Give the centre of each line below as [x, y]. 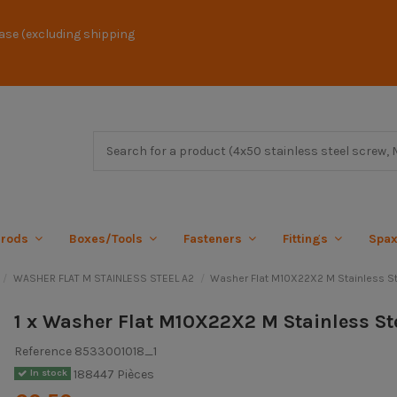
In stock [47, 373]
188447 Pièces [113, 375]
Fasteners [214, 238]
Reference [43, 352]
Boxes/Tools [108, 238]
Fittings [307, 238]
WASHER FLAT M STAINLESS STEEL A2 [103, 279]
